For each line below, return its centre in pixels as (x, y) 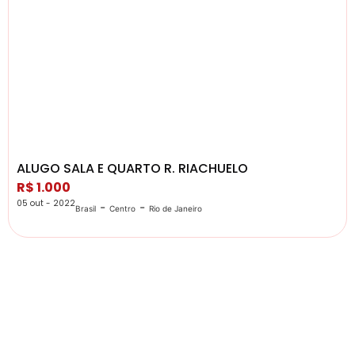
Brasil (86, 208)
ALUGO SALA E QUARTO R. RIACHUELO (132, 168)
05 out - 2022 (46, 203)
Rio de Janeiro (176, 208)
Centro (122, 208)
